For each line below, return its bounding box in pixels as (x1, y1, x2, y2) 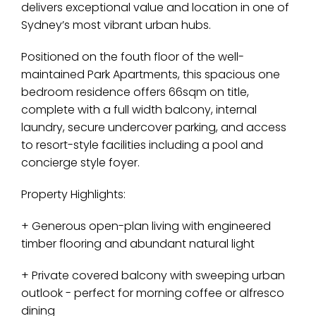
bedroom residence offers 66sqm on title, (21, 84, 249, 100)
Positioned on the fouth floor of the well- (21, 49, 244, 65)
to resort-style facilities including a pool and (21, 137, 263, 153)
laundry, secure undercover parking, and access (21, 119, 286, 135)
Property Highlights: (21, 186, 126, 202)
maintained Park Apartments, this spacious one (21, 66, 280, 83)
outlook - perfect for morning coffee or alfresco (21, 285, 284, 301)
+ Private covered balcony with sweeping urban (21, 267, 285, 284)
